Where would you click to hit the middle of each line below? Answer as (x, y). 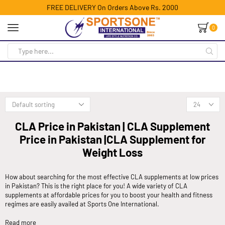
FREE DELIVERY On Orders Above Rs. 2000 (113, 7)
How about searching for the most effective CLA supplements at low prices (112, 177)
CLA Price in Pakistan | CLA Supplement (113, 126)
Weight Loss (113, 152)
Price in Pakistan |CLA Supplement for (113, 139)
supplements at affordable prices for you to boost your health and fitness (109, 195)
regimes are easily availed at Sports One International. (82, 204)
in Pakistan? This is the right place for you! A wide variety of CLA (96, 186)
